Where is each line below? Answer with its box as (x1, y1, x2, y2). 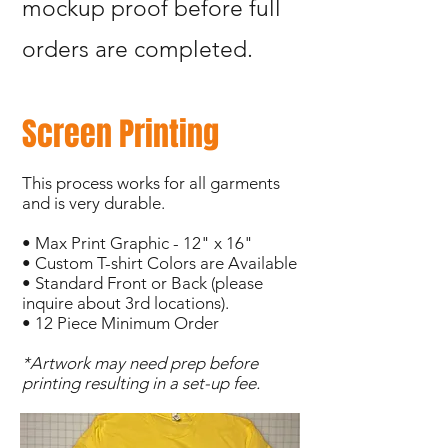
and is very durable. (22, 193, 165, 213)
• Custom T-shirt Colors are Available (22, 253, 297, 273)
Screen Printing (22, 111, 226, 158)
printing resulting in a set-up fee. (22, 373, 264, 393)
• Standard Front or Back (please (22, 273, 263, 293)
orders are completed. (22, 36, 253, 63)
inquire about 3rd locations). (22, 293, 229, 313)
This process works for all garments (22, 173, 280, 193)
